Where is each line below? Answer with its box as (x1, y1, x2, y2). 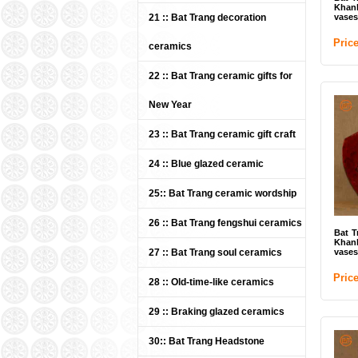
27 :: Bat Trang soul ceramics (149, 247, 282, 258)
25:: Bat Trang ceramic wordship (149, 188, 296, 199)
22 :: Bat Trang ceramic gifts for (149, 70, 292, 82)
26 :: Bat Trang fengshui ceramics (149, 217, 302, 229)
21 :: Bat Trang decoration (149, 12, 266, 23)
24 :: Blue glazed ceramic (149, 158, 264, 169)
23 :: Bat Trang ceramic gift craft (149, 129, 296, 140)
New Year (149, 99, 192, 110)
